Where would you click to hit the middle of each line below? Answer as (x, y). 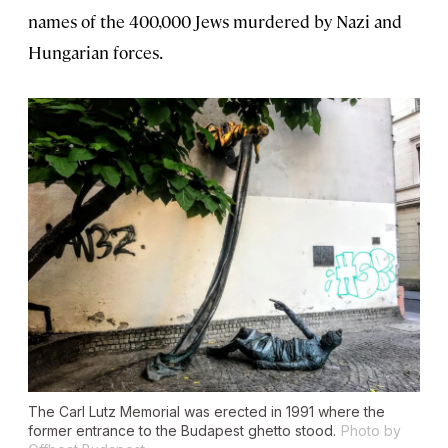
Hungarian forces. (95, 52)
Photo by (371, 431)
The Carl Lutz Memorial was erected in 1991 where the (206, 412)
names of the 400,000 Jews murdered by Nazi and (215, 21)
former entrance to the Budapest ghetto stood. (182, 431)
